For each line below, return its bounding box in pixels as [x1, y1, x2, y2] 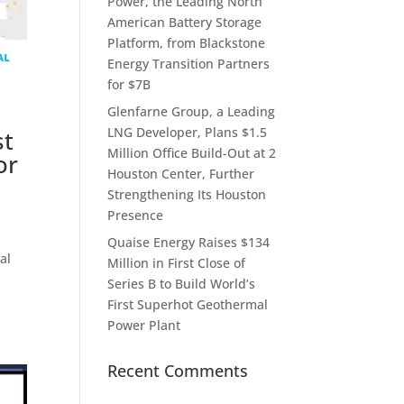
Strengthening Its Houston [107, 185, 267, 203]
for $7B [107, 75, 151, 93]
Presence [107, 206, 164, 224]
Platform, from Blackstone [107, 33, 266, 51]
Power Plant [107, 316, 181, 334]
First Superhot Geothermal [107, 295, 269, 313]
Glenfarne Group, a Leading [107, 102, 276, 120]
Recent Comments [107, 359, 249, 381]
